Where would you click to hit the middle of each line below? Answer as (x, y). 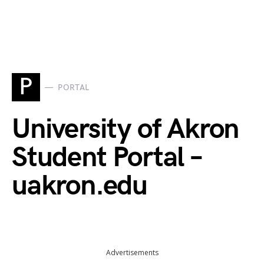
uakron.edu (80, 186)
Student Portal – (107, 158)
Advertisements (132, 253)
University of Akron (126, 129)
